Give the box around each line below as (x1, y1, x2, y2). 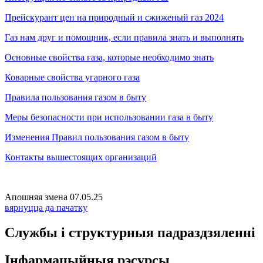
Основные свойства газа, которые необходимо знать (5, 52, 214, 62)
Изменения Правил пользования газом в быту (5, 131, 189, 142)
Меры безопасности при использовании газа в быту (5, 112, 213, 122)
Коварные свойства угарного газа (5, 72, 140, 82)
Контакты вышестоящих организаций (5, 151, 157, 162)
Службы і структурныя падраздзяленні (5, 224, 255, 240)
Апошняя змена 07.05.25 (5, 191, 103, 202)
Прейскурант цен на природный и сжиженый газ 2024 (5, 12, 224, 22)
